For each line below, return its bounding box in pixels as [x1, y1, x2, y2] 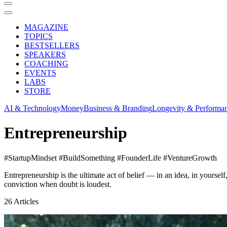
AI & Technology [4, 104, 61, 112]
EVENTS [24, 68, 56, 77]
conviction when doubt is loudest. [4, 179, 111, 188]
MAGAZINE [24, 23, 68, 31]
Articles [14, 197, 39, 206]
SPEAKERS [24, 50, 66, 59]
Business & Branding [84, 104, 152, 112]
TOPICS [24, 32, 53, 41]
